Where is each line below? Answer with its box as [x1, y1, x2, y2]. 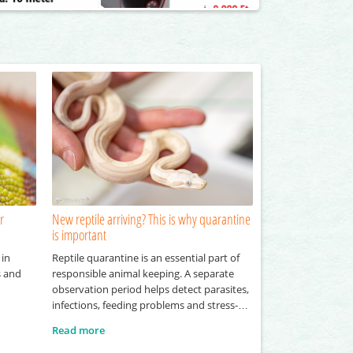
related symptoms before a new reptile [51, 314, 233, 329]
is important [51, 225, 106, 245]
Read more [51, 323, 105, 338]
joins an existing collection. [51, 329, 176, 344]
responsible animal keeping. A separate [51, 266, 234, 281]
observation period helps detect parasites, [51, 282, 249, 297]
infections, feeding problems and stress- [51, 298, 238, 313]
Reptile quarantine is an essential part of [51, 251, 240, 266]
